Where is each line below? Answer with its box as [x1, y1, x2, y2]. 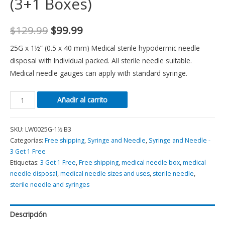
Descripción [10, 209, 47, 219]
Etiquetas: [10, 158, 40, 167]
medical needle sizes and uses [60, 169, 150, 178]
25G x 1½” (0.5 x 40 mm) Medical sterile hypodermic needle [10, 43, 200, 53]
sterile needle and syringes [10, 180, 89, 189]
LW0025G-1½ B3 [25, 125, 71, 134]
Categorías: [10, 136, 45, 145]
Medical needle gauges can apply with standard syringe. [10, 68, 187, 78]
